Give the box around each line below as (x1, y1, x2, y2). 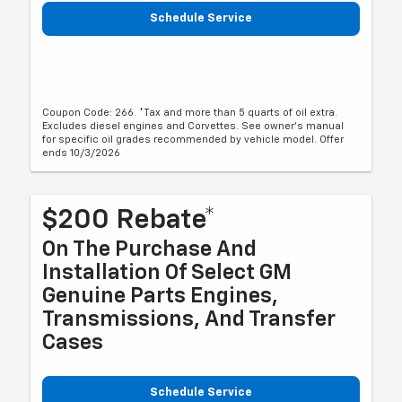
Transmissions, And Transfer (42, 309, 336, 331)
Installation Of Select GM (42, 262, 293, 284)
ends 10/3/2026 (42, 148, 121, 159)
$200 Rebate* (42, 207, 216, 235)
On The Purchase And (42, 239, 258, 261)
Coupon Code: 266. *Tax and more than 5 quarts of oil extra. (42, 108, 338, 118)
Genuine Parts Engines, (42, 285, 279, 308)
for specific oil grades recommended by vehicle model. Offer (42, 135, 345, 145)
